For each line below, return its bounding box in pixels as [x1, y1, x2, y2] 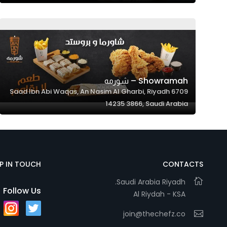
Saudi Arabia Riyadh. [117, 177, 185, 187]
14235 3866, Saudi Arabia [105, 99, 188, 108]
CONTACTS [163, 159, 203, 169]
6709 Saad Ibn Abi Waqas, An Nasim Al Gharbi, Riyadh [10, 87, 170, 96]
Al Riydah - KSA [133, 189, 185, 199]
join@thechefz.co [123, 209, 185, 219]
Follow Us [3, 185, 41, 197]
